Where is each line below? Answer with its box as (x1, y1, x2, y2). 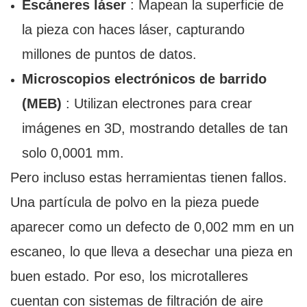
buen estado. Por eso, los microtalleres (10, 269, 248, 284)
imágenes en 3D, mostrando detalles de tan (21, 121, 288, 136)
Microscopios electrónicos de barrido (21, 71, 267, 87)
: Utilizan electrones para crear (61, 96, 252, 112)
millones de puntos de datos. (21, 47, 197, 62)
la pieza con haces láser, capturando (21, 22, 245, 38)
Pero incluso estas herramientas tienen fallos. (10, 170, 287, 186)
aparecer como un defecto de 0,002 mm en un (10, 219, 294, 235)
